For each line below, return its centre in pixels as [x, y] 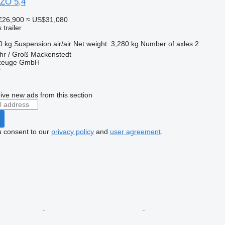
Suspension [32, 43]
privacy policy [72, 131]
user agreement [135, 131]
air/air [62, 43]
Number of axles [166, 43]
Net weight [90, 43]
